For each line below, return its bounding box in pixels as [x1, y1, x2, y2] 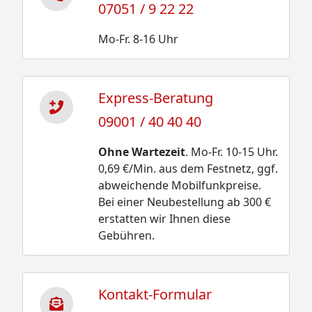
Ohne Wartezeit [97, 143, 185, 159]
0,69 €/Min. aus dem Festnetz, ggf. [97, 160, 278, 176]
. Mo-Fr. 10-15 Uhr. [185, 143, 278, 159]
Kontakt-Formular [97, 284, 212, 304]
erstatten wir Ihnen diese [97, 210, 231, 226]
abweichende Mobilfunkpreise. [97, 177, 261, 193]
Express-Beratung [97, 88, 213, 107]
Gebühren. [97, 227, 155, 243]
